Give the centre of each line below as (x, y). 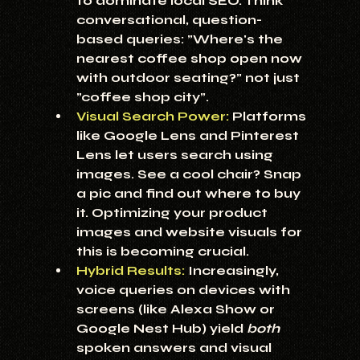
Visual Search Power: (152, 117)
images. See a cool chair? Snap (190, 174)
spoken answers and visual (175, 348)
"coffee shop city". (142, 97)
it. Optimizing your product (173, 213)
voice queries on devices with (184, 290)
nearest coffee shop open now (190, 59)
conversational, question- (169, 20)
